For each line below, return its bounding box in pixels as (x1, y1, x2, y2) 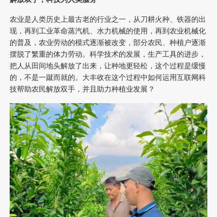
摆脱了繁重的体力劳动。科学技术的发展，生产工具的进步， (10, 50, 206, 59)
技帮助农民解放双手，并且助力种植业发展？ (10, 85, 155, 94)
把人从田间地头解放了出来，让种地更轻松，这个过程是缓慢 (10, 62, 206, 71)
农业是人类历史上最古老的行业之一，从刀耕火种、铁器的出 (10, 15, 206, 24)
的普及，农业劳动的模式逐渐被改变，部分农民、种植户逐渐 (10, 38, 206, 47)
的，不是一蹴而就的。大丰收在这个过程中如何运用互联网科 (10, 73, 206, 82)
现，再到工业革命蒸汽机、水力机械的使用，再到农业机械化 (10, 27, 206, 36)
